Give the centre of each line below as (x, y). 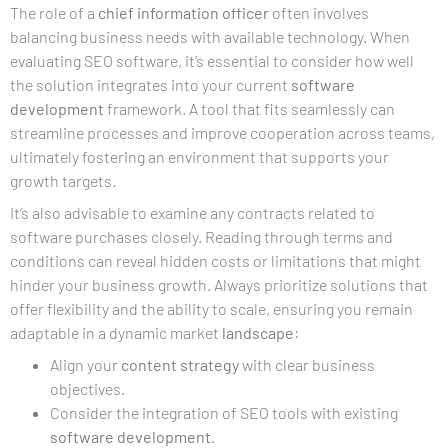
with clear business (307, 364)
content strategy (180, 364)
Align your (85, 364)
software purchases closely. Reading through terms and (201, 236)
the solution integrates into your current (150, 84)
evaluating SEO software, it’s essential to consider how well (212, 60)
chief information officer (183, 12)
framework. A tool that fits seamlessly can (249, 108)
